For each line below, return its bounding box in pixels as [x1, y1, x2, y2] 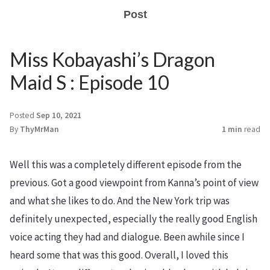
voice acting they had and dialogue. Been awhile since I [10, 230, 245, 243]
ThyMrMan [20, 124, 59, 134]
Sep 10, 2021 [36, 110, 81, 121]
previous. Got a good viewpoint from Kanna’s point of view [10, 176, 259, 189]
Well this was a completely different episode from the [10, 158, 242, 171]
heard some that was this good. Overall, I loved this [10, 248, 228, 262]
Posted [10, 110, 36, 121]
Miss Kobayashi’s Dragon [10, 48, 215, 71]
